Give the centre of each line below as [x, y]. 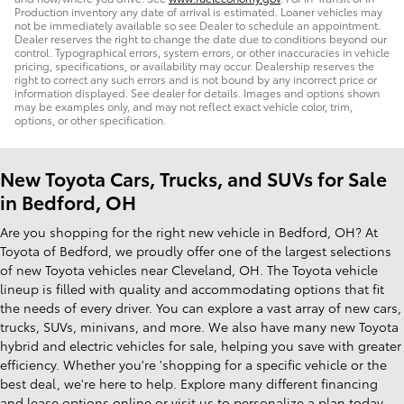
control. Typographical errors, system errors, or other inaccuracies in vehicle [202, 51]
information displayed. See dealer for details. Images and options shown [197, 92]
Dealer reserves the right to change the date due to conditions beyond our [201, 38]
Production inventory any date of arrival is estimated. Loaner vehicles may [198, 11]
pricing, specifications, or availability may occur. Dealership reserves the [194, 65]
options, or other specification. [90, 119]
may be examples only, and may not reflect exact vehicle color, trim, [184, 106]
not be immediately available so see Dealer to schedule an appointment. [197, 24]
